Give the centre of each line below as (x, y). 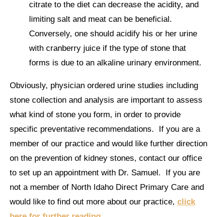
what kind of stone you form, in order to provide (95, 115)
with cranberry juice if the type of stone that (108, 48)
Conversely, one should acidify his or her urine (113, 34)
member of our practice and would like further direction (108, 144)
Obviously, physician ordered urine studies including (104, 86)
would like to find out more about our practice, (93, 202)
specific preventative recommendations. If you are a (105, 129)
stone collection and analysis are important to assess (106, 100)
